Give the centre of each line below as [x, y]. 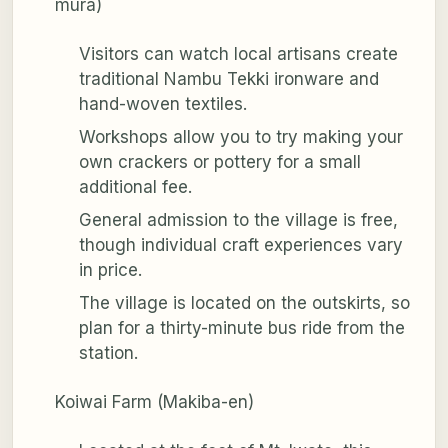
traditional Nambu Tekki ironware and [228, 79]
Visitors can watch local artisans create [238, 54]
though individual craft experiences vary [240, 245]
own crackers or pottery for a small [219, 162]
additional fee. [135, 187]
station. [108, 353]
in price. [110, 270]
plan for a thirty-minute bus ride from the [241, 328]
